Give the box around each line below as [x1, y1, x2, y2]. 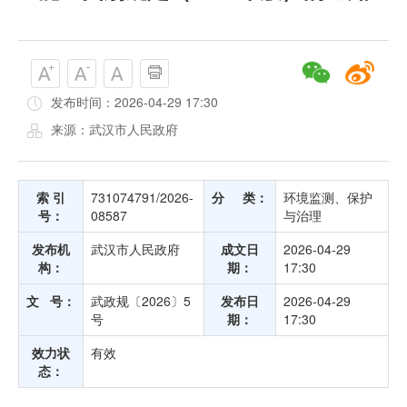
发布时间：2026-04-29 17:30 [51, 93, 218, 111]
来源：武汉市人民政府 [51, 120, 178, 138]
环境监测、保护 [283, 188, 372, 206]
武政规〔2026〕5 [91, 292, 191, 310]
